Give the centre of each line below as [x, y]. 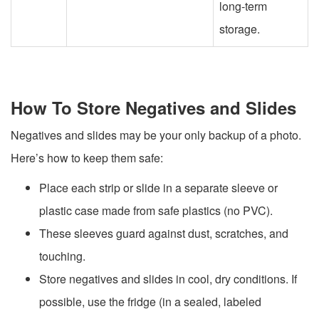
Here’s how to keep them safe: [87, 157]
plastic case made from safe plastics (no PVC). [156, 210]
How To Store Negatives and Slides [153, 107]
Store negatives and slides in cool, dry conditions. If [168, 278]
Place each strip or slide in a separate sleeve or [158, 187]
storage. [240, 28]
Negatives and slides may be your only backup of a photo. [156, 135]
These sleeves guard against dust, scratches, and [164, 233]
